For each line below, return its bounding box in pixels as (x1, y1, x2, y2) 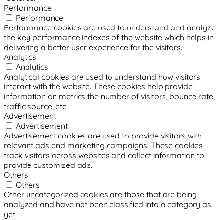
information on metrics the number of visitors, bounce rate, (4, 91, 215, 102)
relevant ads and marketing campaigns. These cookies (4, 140, 203, 151)
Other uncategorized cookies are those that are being (4, 190, 197, 200)
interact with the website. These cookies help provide (4, 82, 192, 92)
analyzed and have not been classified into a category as (4, 199, 211, 210)
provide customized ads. (4, 160, 92, 170)
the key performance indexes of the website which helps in (4, 32, 214, 43)
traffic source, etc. (4, 101, 68, 111)
